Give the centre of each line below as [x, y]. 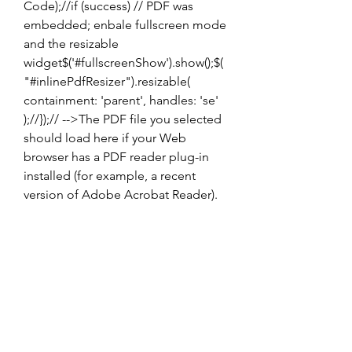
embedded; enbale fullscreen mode [125, 25]
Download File [126, 340]
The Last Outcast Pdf [123, 275]
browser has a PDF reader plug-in [116, 157]
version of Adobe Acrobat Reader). [121, 194]
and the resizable [71, 44]
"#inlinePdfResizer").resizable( [107, 81]
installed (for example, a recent [110, 176]
